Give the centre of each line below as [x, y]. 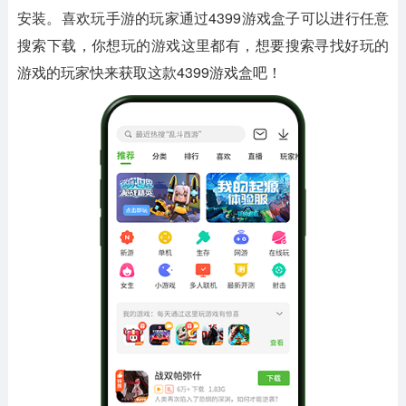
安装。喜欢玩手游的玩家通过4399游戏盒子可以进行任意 [203, 18]
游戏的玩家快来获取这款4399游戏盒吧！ [149, 72]
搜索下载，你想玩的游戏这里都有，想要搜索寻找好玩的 [203, 45]
